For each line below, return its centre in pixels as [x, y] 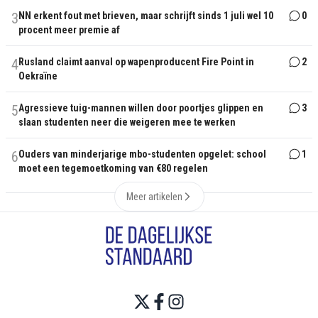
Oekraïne [38, 76]
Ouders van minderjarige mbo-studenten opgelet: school [142, 154]
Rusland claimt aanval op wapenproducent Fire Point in [136, 62]
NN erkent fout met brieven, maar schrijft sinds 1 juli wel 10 [146, 16]
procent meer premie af [69, 30]
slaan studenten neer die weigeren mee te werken [127, 122]
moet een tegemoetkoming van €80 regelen [113, 168]
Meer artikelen [154, 197]
